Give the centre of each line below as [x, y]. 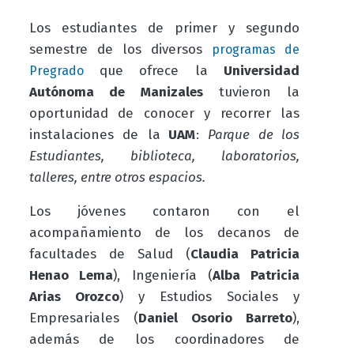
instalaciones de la [94, 134]
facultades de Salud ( [110, 254]
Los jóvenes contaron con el [164, 211]
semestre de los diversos [121, 49]
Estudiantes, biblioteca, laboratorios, [164, 156]
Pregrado [56, 70]
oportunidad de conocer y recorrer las [164, 113]
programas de [256, 49]
